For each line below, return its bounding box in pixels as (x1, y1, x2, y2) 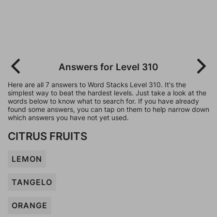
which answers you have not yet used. (8, 113, 129, 122)
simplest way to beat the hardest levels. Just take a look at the (8, 89, 206, 97)
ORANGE (12, 201, 47, 210)
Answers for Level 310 (59, 61, 158, 73)
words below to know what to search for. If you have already (8, 97, 199, 105)
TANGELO (12, 177, 52, 187)
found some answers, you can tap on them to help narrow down (8, 105, 209, 113)
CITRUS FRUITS (8, 129, 87, 142)
